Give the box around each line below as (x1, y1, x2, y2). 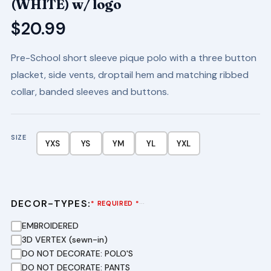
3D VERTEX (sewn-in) (21, 234, 108, 245)
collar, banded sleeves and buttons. (10, 85, 169, 98)
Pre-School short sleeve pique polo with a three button (10, 51, 256, 64)
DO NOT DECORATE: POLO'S (21, 248, 133, 259)
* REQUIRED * (91, 199, 140, 207)
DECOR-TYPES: (10, 197, 91, 210)
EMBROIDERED (21, 220, 79, 231)
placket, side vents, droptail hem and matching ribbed (10, 68, 249, 81)
